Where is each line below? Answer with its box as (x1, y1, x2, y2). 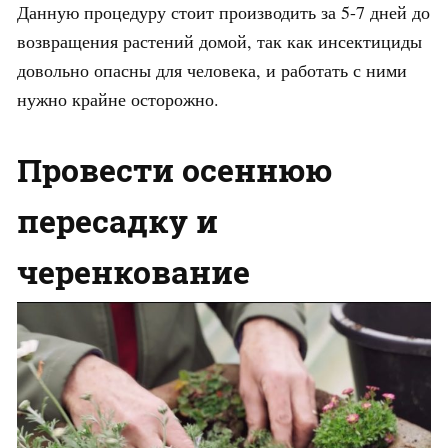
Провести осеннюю (17, 147, 332, 191)
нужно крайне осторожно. (17, 86, 219, 111)
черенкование (17, 249, 250, 293)
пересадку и (17, 198, 218, 242)
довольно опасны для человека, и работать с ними (17, 57, 407, 82)
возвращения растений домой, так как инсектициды (17, 28, 422, 53)
